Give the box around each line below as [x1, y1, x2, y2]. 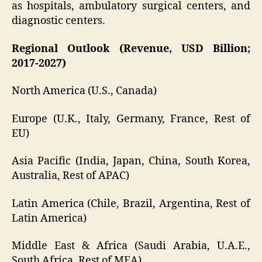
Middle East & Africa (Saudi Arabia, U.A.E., [12, 239, 250, 253]
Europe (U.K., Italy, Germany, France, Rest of [12, 112, 250, 126]
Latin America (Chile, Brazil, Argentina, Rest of [12, 196, 250, 211]
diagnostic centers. [12, 14, 105, 28]
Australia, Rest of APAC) [12, 169, 129, 183]
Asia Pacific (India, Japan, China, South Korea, [12, 154, 250, 168]
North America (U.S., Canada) [12, 84, 157, 98]
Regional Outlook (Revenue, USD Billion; [12, 42, 250, 56]
